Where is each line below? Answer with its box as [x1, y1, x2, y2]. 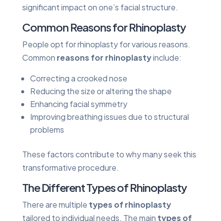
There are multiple [22, 199, 89, 210]
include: [151, 52, 182, 63]
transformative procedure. [22, 162, 119, 173]
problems [30, 124, 64, 135]
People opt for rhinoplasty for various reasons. [22, 38, 190, 49]
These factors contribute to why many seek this [22, 148, 196, 159]
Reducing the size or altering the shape [30, 85, 172, 96]
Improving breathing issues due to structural [30, 111, 189, 122]
